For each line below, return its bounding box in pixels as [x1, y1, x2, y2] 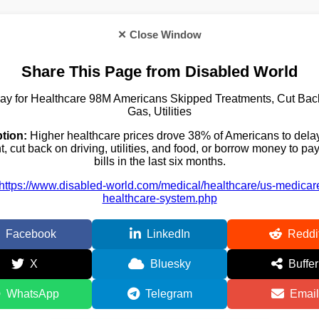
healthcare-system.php [102, 192, 217, 204]
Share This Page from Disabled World [21, 62, 298, 80]
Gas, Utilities [127, 105, 192, 117]
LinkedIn [146, 227, 190, 240]
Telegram [145, 287, 192, 300]
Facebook [6, 227, 56, 240]
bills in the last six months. [93, 155, 226, 167]
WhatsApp [6, 287, 59, 300]
